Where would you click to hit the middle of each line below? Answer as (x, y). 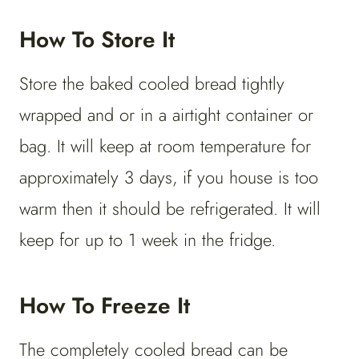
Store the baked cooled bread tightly (152, 84)
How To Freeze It (105, 306)
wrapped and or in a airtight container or (166, 115)
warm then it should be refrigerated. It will (170, 209)
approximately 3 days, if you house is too (169, 177)
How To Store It (97, 40)
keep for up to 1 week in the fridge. (147, 240)
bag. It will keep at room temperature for (165, 146)
